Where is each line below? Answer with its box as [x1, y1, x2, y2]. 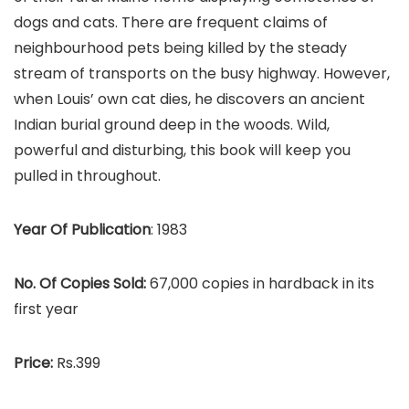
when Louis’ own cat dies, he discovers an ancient [14, 89, 365, 110]
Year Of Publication [14, 219, 151, 240]
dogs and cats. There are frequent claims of [14, 12, 328, 33]
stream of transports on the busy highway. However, [14, 63, 390, 84]
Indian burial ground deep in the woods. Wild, [14, 114, 330, 135]
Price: [14, 352, 57, 373]
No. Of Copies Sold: [14, 273, 150, 294]
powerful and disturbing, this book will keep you [14, 140, 351, 161]
